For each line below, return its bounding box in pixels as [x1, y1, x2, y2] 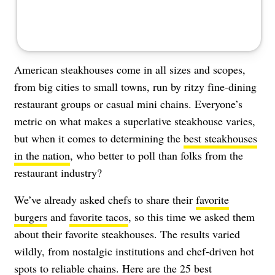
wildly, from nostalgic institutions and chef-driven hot [14, 243, 254, 258]
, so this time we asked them [128, 209, 255, 224]
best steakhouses [184, 130, 257, 145]
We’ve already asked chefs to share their [14, 192, 196, 207]
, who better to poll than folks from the [70, 147, 243, 163]
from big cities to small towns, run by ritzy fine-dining [14, 79, 257, 94]
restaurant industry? [14, 165, 102, 180]
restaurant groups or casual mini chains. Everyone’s [14, 96, 242, 111]
